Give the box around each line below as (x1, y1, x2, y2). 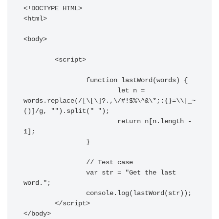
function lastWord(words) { (23, 77, 86, 84)
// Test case (23, 159, 86, 166)
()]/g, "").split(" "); (23, 108, 109, 115)
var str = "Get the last (23, 169, 86, 176)
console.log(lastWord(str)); (23, 190, 86, 197)
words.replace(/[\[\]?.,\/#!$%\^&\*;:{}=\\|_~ (23, 97, 196, 105)
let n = (23, 87, 117, 94)
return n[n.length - (23, 118, 117, 125)
